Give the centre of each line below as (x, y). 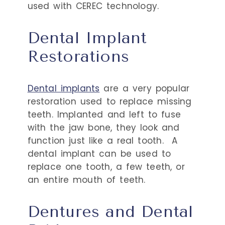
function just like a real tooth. (97, 140)
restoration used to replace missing (109, 101)
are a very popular (145, 88)
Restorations (78, 56)
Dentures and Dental (110, 211)
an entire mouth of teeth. (86, 180)
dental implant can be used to (99, 153)
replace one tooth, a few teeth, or (106, 166)
